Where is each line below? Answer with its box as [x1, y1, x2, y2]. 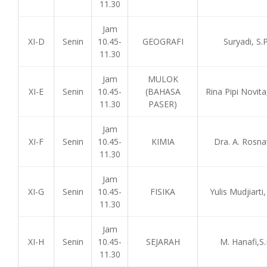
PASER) [148, 98, 177, 110]
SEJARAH [145, 236, 180, 247]
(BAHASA [145, 86, 181, 97]
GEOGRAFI [142, 36, 184, 47]
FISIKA [150, 186, 175, 197]
